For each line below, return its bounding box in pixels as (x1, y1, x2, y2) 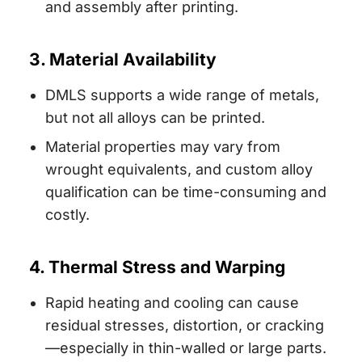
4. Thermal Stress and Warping (28, 256, 285, 277)
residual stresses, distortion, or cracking (44, 316, 324, 334)
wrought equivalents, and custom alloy (44, 160, 313, 178)
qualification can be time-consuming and (44, 183, 326, 200)
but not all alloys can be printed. (44, 109, 265, 127)
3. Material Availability (28, 49, 217, 70)
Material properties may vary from (44, 137, 280, 155)
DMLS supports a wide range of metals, (44, 86, 319, 104)
